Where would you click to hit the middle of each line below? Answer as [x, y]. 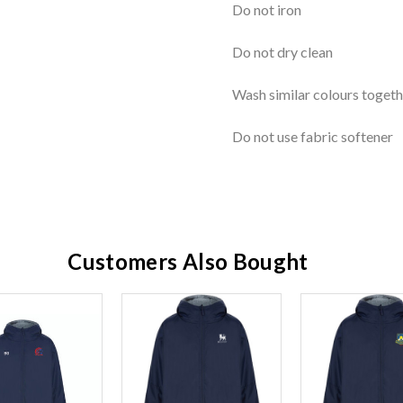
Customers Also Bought [188, 262]
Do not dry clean [282, 52]
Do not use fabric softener [313, 137]
